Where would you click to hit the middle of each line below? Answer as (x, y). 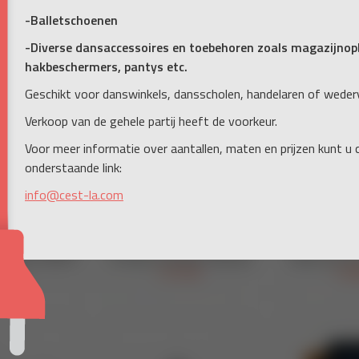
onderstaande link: (73, 167)
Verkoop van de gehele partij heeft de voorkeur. (151, 121)
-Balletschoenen (71, 20)
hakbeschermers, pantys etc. (106, 66)
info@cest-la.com (74, 194)
